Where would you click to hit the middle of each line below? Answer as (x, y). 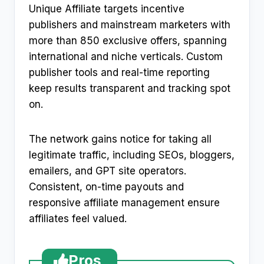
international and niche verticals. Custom (126, 57)
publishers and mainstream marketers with (130, 25)
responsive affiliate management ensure (124, 203)
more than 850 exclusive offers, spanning (128, 41)
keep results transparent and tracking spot (130, 89)
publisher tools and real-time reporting (119, 73)
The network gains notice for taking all (120, 139)
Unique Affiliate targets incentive (107, 9)
